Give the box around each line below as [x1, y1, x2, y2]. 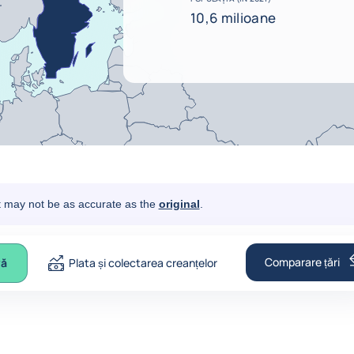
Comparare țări [265, 254, 340, 269]
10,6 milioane [190, 8, 277, 27]
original [158, 198, 200, 210]
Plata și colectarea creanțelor [69, 254, 217, 270]
